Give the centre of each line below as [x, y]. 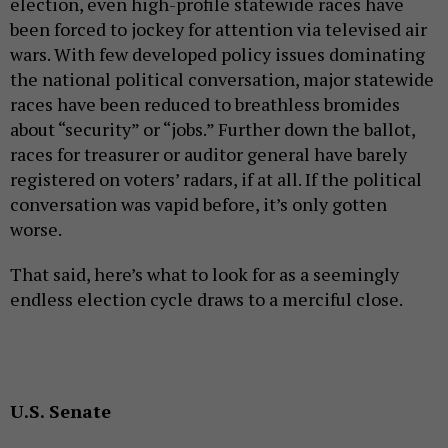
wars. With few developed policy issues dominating [217, 54]
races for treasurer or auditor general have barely [208, 154]
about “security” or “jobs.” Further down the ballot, [212, 129]
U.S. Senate [60, 411]
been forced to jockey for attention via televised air [218, 29]
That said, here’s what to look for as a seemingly [204, 274]
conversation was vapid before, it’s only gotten [198, 204]
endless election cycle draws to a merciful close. [206, 299]
